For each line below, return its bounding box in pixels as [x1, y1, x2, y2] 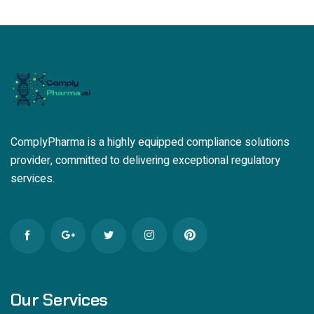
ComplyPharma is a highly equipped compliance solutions [11, 134, 289, 151]
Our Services [11, 288, 109, 310]
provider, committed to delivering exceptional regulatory [11, 152, 280, 170]
